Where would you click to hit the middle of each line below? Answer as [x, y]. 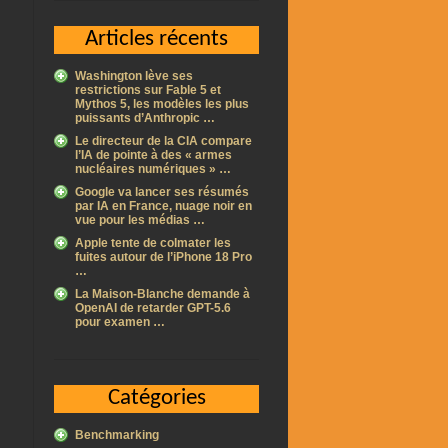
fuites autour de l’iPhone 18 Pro [163, 257]
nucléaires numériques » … [153, 169]
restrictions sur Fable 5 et [148, 90]
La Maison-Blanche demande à [162, 294]
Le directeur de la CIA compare [163, 141]
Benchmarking [117, 435]
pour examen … [120, 322]
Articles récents [156, 39]
